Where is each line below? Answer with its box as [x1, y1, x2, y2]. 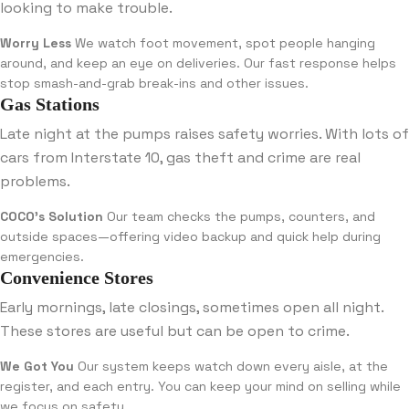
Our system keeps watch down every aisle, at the [74, 358, 388, 375]
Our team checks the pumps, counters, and [103, 208, 375, 225]
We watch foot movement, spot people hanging [71, 35, 375, 52]
